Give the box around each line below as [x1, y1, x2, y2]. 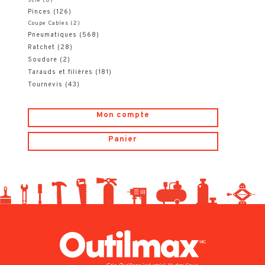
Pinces [27, 7, 51, 16]
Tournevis [27, 80, 63, 89]
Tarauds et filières [27, 67, 93, 76]
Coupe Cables [27, 20, 69, 27]
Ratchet [27, 43, 55, 51]
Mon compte [96, 109, 150, 120]
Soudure [27, 55, 57, 64]
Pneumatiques [27, 30, 77, 39]
